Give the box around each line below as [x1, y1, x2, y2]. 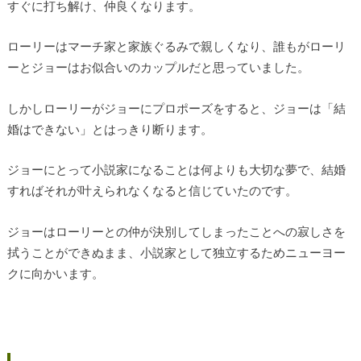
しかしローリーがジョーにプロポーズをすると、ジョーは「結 [6, 100, 346, 115]
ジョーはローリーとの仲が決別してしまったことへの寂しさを [6, 223, 346, 239]
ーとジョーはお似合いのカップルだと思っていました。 [6, 60, 309, 75]
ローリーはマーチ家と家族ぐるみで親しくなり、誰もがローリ [6, 39, 346, 54]
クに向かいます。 [6, 265, 104, 280]
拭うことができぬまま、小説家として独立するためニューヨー [6, 244, 346, 259]
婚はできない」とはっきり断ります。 [6, 121, 213, 136]
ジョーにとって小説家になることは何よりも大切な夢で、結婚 [6, 162, 346, 177]
